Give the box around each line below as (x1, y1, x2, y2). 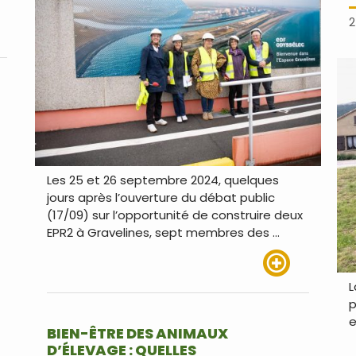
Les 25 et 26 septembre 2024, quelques (46, 171, 279, 188)
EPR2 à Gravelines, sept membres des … (46, 223, 280, 241)
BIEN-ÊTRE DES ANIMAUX (46, 323, 228, 343)
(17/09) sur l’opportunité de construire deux (46, 206, 303, 223)
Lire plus (262, 276, 309, 293)
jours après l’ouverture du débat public (46, 188, 275, 206)
